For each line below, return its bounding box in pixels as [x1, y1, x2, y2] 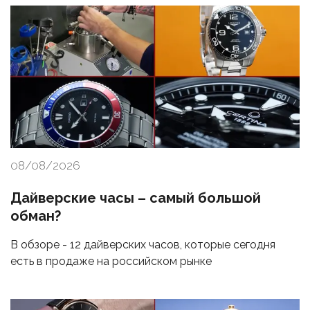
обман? [10, 208, 61, 225]
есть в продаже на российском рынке [10, 255, 212, 268]
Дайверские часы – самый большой [10, 190, 261, 207]
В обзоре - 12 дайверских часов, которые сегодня [10, 238, 275, 252]
